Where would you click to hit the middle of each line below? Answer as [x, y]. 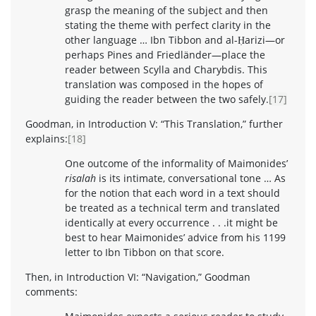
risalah [80, 178]
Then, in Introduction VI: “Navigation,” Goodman [138, 276]
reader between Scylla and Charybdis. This [166, 69]
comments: [51, 291]
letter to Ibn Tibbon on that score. [145, 252]
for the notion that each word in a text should [172, 193]
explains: [47, 138]
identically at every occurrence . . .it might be [171, 222]
